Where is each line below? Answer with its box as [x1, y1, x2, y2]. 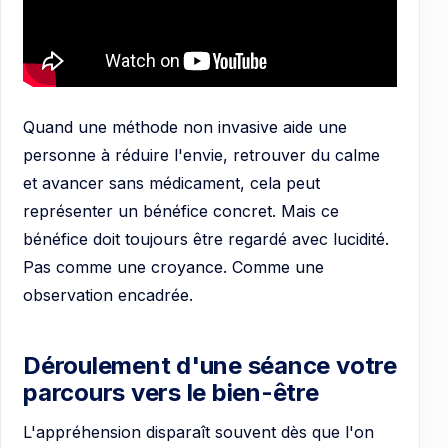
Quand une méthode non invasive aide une [23, 116, 347, 137]
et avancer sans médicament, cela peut [23, 172, 320, 193]
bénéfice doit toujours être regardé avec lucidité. [23, 228, 389, 249]
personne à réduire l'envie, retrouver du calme [23, 144, 380, 165]
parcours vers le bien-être [23, 378, 319, 408]
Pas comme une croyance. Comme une [23, 256, 324, 277]
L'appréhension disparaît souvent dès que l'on [23, 422, 374, 443]
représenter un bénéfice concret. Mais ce [23, 200, 339, 221]
